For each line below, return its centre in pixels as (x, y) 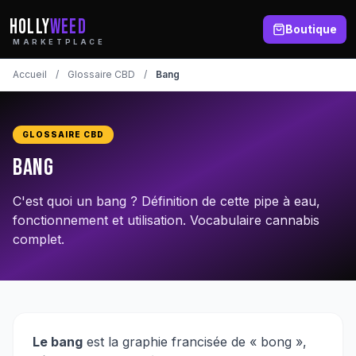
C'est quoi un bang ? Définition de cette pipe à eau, (166, 201)
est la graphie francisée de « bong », (195, 342)
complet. (39, 239)
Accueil (30, 74)
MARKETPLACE (59, 42)
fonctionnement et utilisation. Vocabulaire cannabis (166, 220)
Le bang (58, 342)
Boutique (311, 29)
